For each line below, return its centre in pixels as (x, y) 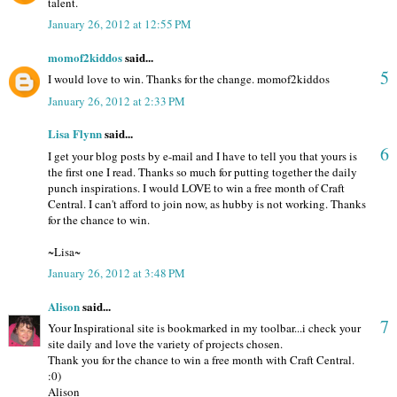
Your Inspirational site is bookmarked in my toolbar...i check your (204, 328)
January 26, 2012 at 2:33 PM (117, 101)
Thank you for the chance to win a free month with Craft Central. (201, 360)
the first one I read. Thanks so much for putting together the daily (202, 171)
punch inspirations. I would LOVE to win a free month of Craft (196, 187)
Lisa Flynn (75, 134)
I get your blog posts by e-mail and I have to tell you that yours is (202, 156)
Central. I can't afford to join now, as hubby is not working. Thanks (207, 203)
